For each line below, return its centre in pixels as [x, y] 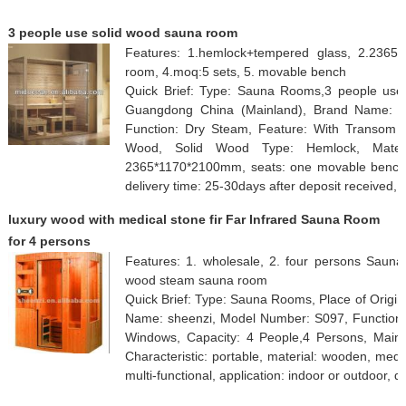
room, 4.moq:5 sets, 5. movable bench [235, 71]
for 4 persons [49, 241]
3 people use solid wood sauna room [122, 32]
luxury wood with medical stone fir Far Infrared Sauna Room [193, 219]
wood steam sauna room [196, 280]
